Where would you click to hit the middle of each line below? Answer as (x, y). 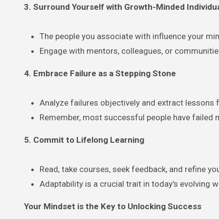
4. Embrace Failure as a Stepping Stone (100, 73)
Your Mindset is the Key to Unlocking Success (113, 206)
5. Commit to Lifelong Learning (84, 140)
